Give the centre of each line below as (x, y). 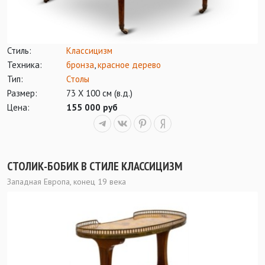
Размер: (22, 93)
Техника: (25, 65)
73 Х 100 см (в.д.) (99, 93)
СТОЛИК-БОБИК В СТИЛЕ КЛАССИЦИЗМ (95, 167)
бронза (80, 65)
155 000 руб (92, 108)
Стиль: (19, 51)
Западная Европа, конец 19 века (67, 182)
